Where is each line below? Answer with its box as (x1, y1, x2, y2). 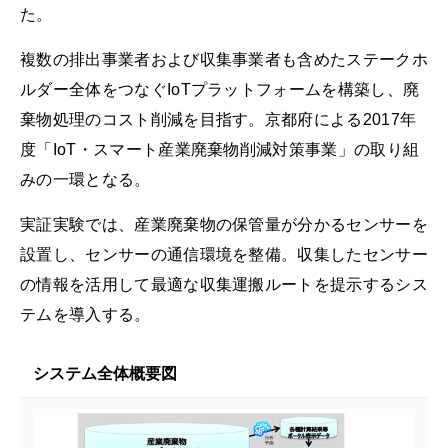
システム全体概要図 (32, 364, 177, 382)
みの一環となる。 (20, 171, 151, 189)
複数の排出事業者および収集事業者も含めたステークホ (20, 51, 428, 69)
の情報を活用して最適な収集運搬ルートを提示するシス (20, 276, 428, 294)
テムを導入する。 (20, 306, 151, 324)
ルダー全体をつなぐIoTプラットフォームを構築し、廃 (20, 81, 420, 99)
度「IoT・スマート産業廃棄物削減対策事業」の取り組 (20, 141, 420, 159)
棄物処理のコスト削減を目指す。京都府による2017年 (20, 111, 417, 129)
